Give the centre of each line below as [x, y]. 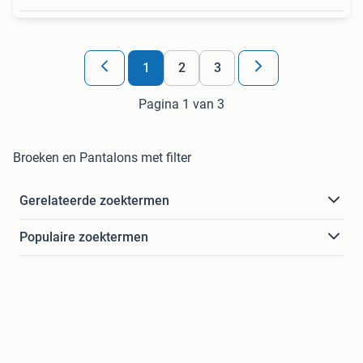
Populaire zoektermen [84, 237]
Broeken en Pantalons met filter [102, 157]
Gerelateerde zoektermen [94, 200]
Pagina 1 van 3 [181, 104]
